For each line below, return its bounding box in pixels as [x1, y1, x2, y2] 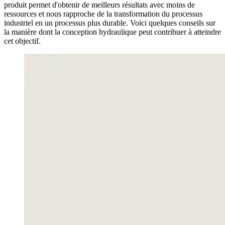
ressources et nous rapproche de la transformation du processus [4, 9, 202, 18]
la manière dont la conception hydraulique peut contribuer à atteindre [4, 27, 221, 36]
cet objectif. [4, 36, 41, 45]
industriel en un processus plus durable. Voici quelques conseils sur [4, 18, 215, 27]
